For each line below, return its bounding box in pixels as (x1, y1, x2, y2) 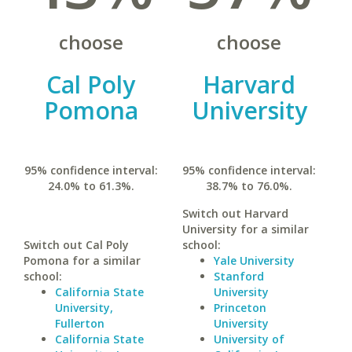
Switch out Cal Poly (24, 237, 129, 252)
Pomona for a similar (24, 253, 141, 268)
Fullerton (55, 316, 104, 331)
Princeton (213, 300, 266, 315)
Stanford (213, 269, 264, 284)
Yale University (213, 253, 295, 268)
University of (213, 332, 284, 346)
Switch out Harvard (181, 206, 288, 221)
